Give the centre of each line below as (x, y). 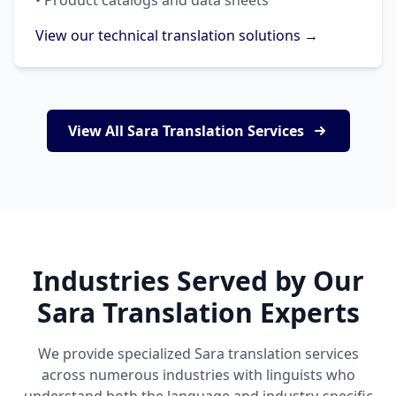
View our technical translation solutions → (177, 35)
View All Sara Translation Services (186, 131)
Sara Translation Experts (198, 312)
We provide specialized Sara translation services (198, 354)
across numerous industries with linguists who (198, 375)
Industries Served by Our (198, 281)
